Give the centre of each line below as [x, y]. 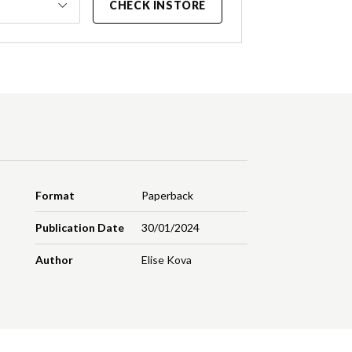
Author [55, 260]
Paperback [167, 196]
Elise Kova [166, 260]
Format [55, 196]
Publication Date [80, 228]
